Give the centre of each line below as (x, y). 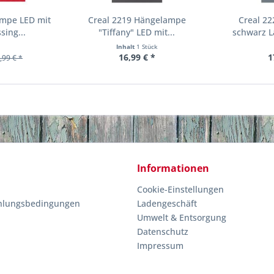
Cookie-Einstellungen (180, 189)
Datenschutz (163, 231)
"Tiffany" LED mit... (137, 32)
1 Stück (147, 46)
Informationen (173, 168)
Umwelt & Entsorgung (182, 217)
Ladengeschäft (167, 203)
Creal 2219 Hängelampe (137, 20)
